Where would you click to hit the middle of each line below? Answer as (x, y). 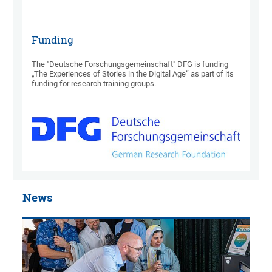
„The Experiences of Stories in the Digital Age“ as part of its (133, 74)
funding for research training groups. (94, 84)
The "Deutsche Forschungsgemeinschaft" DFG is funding (130, 64)
